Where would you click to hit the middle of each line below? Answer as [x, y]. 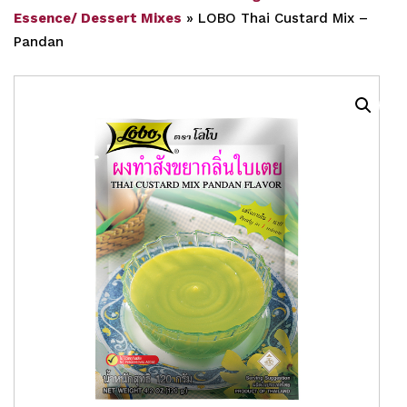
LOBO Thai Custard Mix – [283, 18]
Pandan [39, 42]
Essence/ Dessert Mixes [98, 18]
